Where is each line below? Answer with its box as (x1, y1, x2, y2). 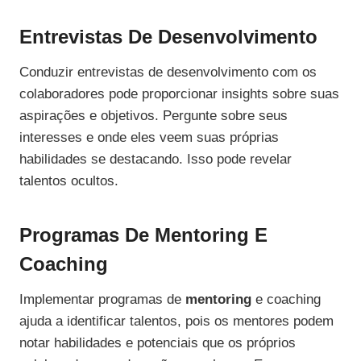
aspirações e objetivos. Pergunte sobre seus (19, 108, 288, 124)
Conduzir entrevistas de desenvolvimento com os (19, 64, 317, 81)
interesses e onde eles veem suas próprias (19, 130, 279, 146)
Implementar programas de (19, 292, 185, 308)
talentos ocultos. (19, 173, 118, 189)
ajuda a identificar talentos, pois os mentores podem (19, 313, 334, 330)
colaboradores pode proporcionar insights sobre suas (19, 86, 339, 102)
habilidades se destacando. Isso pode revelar (19, 151, 292, 168)
